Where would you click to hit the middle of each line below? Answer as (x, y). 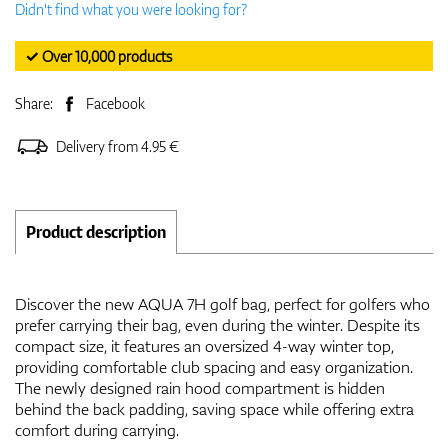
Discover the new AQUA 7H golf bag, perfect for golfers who (222, 303)
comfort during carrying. (97, 429)
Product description (96, 231)
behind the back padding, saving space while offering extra (214, 408)
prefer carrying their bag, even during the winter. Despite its (217, 324)
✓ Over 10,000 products (98, 56)
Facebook (115, 103)
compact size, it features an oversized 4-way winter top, (204, 345)
